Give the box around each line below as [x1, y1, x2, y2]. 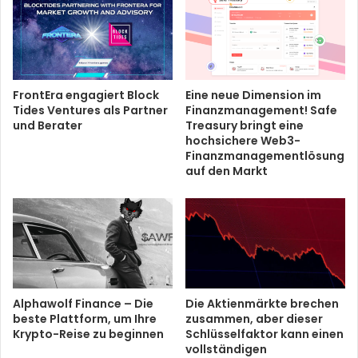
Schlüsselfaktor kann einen [185, 325, 344, 342]
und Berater [13, 117, 82, 134]
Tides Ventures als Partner [13, 102, 168, 119]
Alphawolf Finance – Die [13, 295, 153, 312]
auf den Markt [185, 163, 268, 180]
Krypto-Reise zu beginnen [13, 325, 164, 342]
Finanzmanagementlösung [185, 148, 344, 165]
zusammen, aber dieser [185, 310, 323, 327]
